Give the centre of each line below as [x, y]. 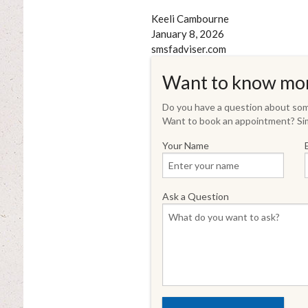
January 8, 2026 [187, 33]
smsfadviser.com [188, 48]
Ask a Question [195, 196]
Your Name [185, 145]
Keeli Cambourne [190, 18]
